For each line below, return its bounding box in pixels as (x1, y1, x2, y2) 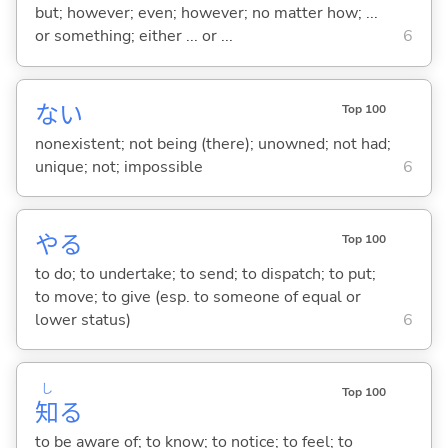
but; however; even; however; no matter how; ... (34, 2, 378, 25)
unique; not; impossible (34, 155, 203, 178)
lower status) (34, 308, 131, 331)
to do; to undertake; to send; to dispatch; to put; (34, 262, 376, 285)
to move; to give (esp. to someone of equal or (34, 285, 361, 308)
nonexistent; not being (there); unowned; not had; (34, 132, 391, 155)
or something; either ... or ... (34, 25, 233, 48)
